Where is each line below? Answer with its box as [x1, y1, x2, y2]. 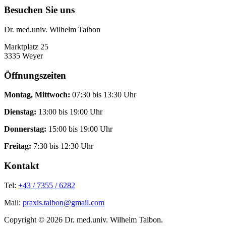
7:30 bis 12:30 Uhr [33, 142, 93, 151]
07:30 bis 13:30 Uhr [72, 90, 136, 99]
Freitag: [4, 142, 33, 151]
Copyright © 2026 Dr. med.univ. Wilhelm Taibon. [4, 215, 163, 224]
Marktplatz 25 [4, 42, 48, 51]
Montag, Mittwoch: [4, 90, 70, 99]
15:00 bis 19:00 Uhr [48, 125, 112, 134]
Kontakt [4, 160, 39, 172]
